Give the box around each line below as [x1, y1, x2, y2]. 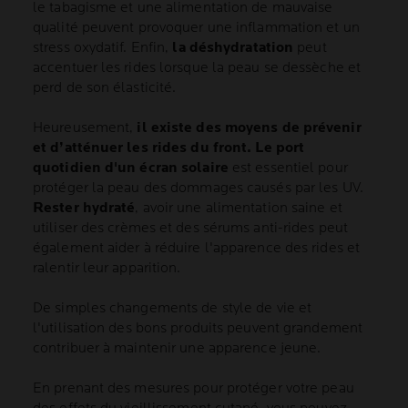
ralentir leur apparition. [33, 260, 181, 277]
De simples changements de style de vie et [33, 300, 312, 317]
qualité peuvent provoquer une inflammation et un [33, 19, 360, 36]
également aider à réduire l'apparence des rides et [33, 240, 361, 257]
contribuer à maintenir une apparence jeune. [33, 340, 321, 357]
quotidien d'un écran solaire [33, 159, 229, 177]
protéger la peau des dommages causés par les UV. [33, 179, 363, 197]
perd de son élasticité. [33, 79, 177, 97]
